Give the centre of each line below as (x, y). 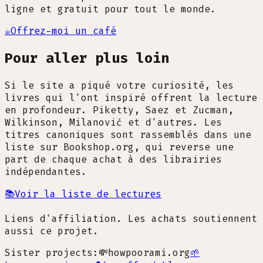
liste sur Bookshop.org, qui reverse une (119, 147)
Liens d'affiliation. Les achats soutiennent (131, 218)
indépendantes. (46, 171)
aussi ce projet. (52, 231)
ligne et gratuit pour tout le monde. (110, 9)
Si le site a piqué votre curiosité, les (119, 85)
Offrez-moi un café (63, 31)
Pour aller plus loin (87, 58)
